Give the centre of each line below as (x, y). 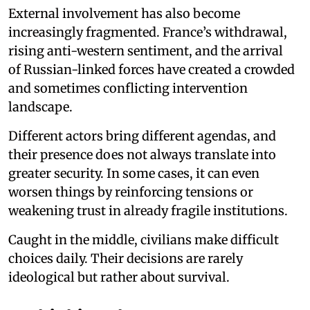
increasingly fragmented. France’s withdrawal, (148, 32)
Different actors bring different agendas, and (142, 136)
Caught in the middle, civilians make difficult (144, 239)
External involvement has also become (124, 13)
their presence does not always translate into (142, 154)
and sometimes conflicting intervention (128, 88)
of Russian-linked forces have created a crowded (152, 69)
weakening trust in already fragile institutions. (148, 210)
